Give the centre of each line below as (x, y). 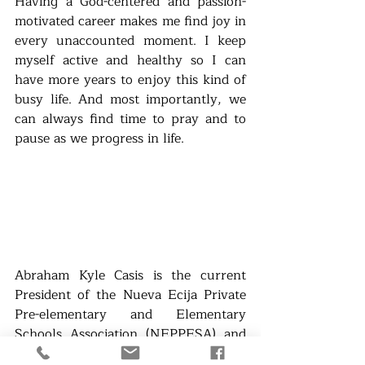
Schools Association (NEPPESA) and (130, 334)
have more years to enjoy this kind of (130, 79)
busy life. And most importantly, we (130, 99)
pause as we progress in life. (99, 138)
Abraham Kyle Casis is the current (130, 275)
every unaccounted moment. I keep (130, 40)
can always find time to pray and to (130, 119)
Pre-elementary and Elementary (130, 314)
